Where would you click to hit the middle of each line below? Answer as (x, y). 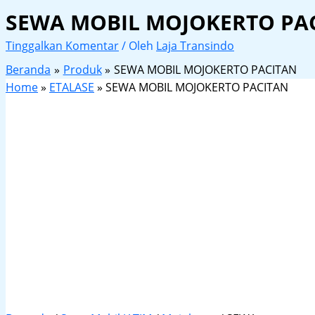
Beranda (28, 70)
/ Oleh (139, 46)
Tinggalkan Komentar (62, 46)
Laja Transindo (195, 46)
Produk (82, 70)
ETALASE (72, 88)
